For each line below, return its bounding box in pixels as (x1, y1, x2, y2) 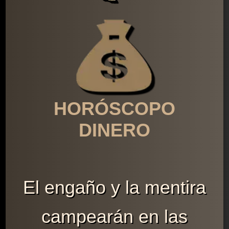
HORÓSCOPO (53, 98, 175, 120)
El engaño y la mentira (22, 177, 206, 198)
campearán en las (41, 206, 188, 227)
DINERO (78, 120, 150, 141)
